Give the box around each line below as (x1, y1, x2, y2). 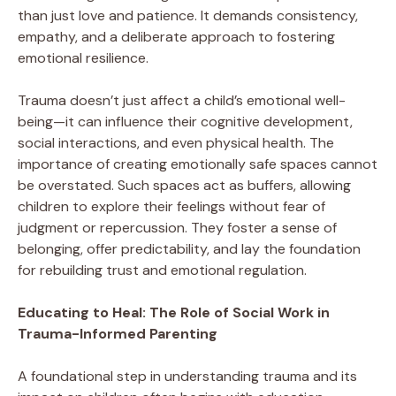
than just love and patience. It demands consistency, (18, 5, 358, 25)
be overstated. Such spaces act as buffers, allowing (18, 175, 351, 194)
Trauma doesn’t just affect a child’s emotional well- (18, 90, 346, 110)
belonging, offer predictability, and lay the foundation (18, 239, 361, 258)
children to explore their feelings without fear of (18, 196, 325, 216)
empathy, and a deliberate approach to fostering (18, 27, 335, 46)
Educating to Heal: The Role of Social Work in (18, 302, 330, 322)
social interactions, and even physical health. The (18, 133, 334, 152)
